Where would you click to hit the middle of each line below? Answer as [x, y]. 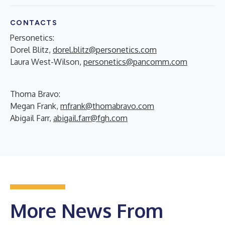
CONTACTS [34, 23]
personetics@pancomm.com [135, 62]
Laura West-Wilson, [47, 62]
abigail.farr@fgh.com [90, 118]
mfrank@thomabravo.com [107, 106]
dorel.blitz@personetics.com [105, 49]
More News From [87, 210]
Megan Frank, [35, 106]
